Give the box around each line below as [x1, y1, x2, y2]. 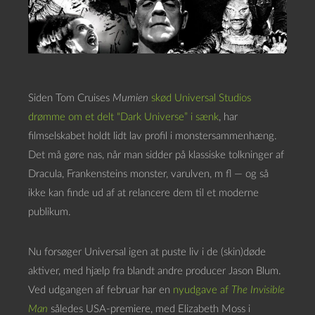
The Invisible [231, 284, 285, 295]
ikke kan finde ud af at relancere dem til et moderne [28, 187, 259, 198]
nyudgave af [173, 284, 231, 295]
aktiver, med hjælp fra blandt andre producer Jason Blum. [28, 265, 281, 276]
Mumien [112, 92, 148, 103]
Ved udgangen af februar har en [28, 284, 173, 295]
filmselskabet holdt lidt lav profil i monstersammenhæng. [28, 130, 277, 141]
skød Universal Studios [151, 92, 251, 103]
